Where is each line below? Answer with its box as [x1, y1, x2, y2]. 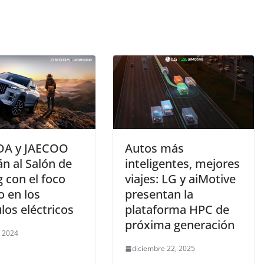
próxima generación [125, 217, 235, 233]
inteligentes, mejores [125, 156, 240, 172]
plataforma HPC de [125, 202, 229, 218]
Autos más [125, 140, 184, 157]
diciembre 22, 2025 [132, 243, 195, 254]
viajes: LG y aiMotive [125, 171, 236, 187]
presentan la [125, 186, 193, 203]
